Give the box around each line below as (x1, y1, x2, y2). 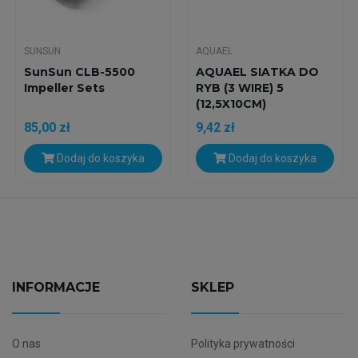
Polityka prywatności (190, 337, 295, 351)
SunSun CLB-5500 (23, 65, 135, 80)
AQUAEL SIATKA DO (195, 65, 319, 80)
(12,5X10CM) (195, 97, 266, 112)
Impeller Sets (23, 81, 105, 96)
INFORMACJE (11, 280, 100, 296)
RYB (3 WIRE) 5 (195, 81, 284, 96)
